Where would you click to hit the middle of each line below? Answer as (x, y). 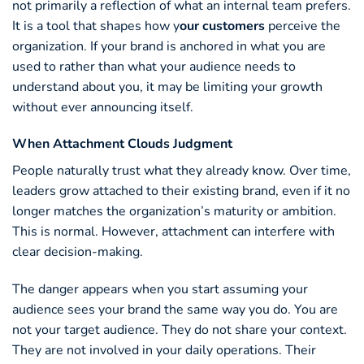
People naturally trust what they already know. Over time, (182, 171)
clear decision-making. (78, 252)
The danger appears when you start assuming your (160, 290)
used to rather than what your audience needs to (154, 66)
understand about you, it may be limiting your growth (167, 87)
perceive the (303, 26)
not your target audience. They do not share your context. (180, 330)
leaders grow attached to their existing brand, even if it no (181, 191)
